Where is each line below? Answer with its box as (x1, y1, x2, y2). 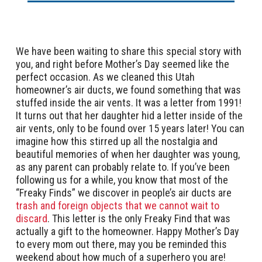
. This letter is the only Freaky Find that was (47, 212, 230, 225)
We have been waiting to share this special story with (16, 44, 242, 57)
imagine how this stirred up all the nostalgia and (16, 135, 218, 147)
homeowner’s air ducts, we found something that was (16, 83, 241, 96)
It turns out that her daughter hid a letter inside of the (16, 109, 243, 122)
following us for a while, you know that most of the (16, 173, 228, 186)
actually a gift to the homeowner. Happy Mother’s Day (16, 225, 239, 237)
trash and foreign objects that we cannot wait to (16, 199, 219, 212)
